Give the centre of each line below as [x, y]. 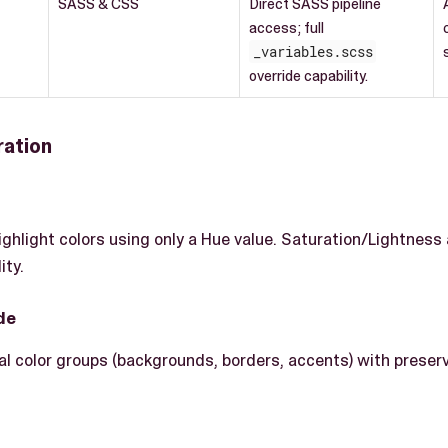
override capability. [308, 75]
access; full [286, 27]
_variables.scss [312, 51]
